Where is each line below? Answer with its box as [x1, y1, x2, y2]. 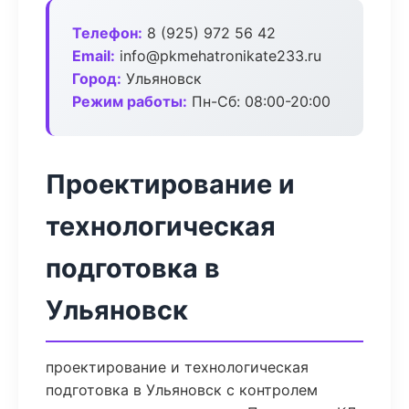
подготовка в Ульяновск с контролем [46, 381, 318, 399]
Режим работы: [72, 92, 187, 110]
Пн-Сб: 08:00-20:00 [187, 92, 330, 110]
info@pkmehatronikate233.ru [115, 47, 321, 65]
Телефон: [72, 24, 142, 42]
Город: [72, 69, 121, 88]
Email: [72, 47, 115, 65]
